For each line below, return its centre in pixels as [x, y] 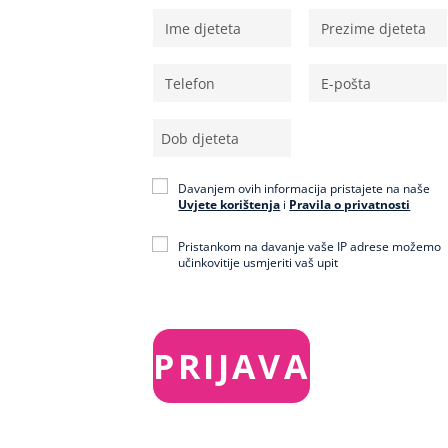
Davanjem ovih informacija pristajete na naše [304, 188]
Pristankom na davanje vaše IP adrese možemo [310, 246]
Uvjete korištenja [229, 204]
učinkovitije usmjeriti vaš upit [258, 262]
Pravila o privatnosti [350, 204]
